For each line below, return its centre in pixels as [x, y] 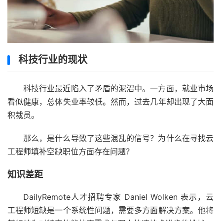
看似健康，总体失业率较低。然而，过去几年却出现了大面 [110, 102]
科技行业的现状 [53, 60]
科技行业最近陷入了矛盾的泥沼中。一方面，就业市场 [118, 89]
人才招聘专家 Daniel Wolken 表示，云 [142, 197]
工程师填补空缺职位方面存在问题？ [71, 152]
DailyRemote [47, 197]
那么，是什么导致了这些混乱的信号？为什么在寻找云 [118, 138]
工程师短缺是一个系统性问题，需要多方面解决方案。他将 [110, 210]
